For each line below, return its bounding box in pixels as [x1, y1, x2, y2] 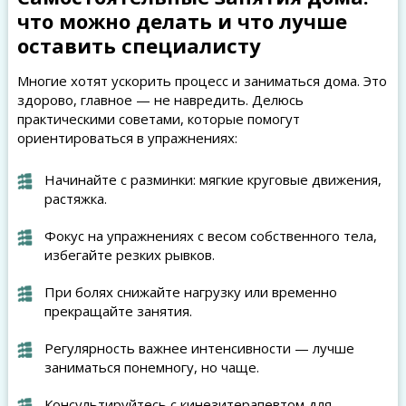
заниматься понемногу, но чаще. [43, 358, 259, 376]
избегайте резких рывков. [43, 246, 215, 264]
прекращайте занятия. [43, 302, 192, 320]
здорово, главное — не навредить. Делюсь [16, 91, 304, 109]
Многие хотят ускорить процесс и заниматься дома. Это [16, 72, 387, 90]
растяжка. [43, 189, 107, 208]
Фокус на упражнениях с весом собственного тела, [43, 227, 377, 245]
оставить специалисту [16, 32, 261, 59]
